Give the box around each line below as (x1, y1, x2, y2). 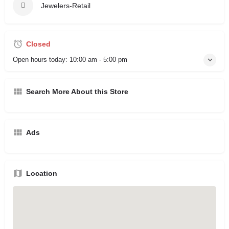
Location (26, 169, 57, 177)
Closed (26, 39, 51, 48)
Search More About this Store (26, 87, 128, 96)
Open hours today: (13, 55, 70, 63)
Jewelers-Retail (41, 1, 90, 10)
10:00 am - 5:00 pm (70, 55, 127, 63)
